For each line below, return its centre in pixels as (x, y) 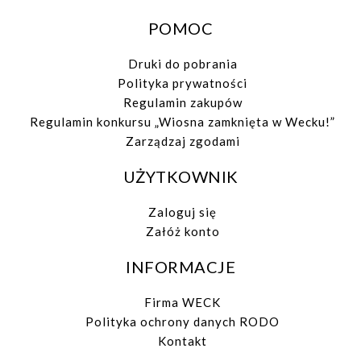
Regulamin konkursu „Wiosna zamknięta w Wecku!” (183, 122)
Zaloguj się (183, 212)
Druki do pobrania (183, 64)
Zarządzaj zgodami (183, 141)
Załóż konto (183, 231)
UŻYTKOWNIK (180, 176)
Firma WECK (183, 302)
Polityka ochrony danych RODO (183, 322)
